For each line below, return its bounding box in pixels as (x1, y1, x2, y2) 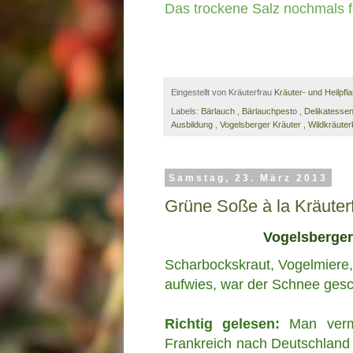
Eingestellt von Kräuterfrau (171, 87, 274, 98)
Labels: (171, 106, 201, 117)
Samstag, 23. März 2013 (168, 172, 328, 184)
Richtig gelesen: (165, 316, 281, 333)
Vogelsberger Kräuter (220, 120, 303, 130)
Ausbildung (171, 120, 215, 130)
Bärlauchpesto (242, 106, 299, 117)
